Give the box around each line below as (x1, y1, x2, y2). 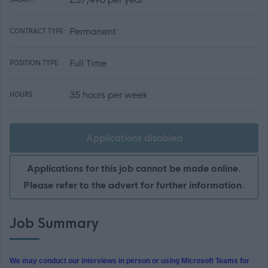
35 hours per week (69, 89, 148, 100)
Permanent (69, 26, 116, 37)
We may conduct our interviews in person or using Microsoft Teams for (10, 257, 249, 266)
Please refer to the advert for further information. (23, 179, 245, 191)
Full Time (69, 57, 106, 69)
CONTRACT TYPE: (10, 28, 65, 35)
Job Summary (10, 215, 99, 233)
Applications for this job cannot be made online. (27, 163, 241, 175)
